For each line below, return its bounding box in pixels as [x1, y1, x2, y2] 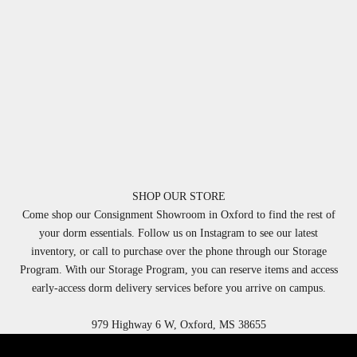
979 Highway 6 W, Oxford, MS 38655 [91, 319, 266, 331]
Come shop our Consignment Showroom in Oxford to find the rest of [22, 209, 335, 222]
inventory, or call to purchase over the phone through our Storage [30, 245, 327, 258]
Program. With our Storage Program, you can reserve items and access [19, 264, 338, 277]
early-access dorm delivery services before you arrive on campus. [31, 282, 326, 295]
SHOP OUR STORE [131, 190, 226, 203]
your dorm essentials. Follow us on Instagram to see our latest [39, 227, 318, 240]
